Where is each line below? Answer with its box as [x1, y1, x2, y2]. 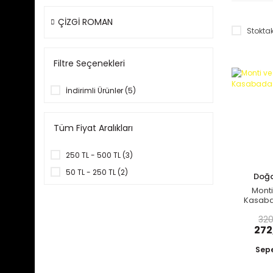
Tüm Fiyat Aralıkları [54, 122, 133, 134]
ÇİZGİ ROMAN [58, 16, 113, 28]
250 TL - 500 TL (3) [66, 150, 133, 160]
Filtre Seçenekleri [54, 57, 125, 69]
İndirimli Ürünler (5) [66, 85, 136, 96]
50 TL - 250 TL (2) [66, 167, 128, 177]
